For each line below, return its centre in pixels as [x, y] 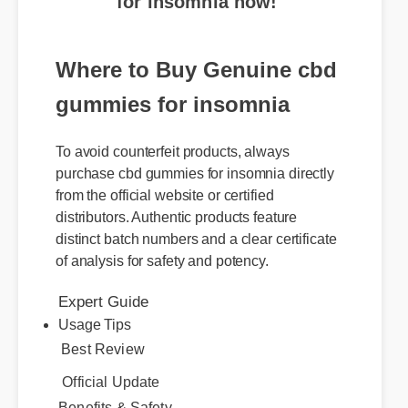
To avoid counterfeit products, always [169, 134]
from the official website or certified [162, 177]
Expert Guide [100, 266]
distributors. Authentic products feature [173, 199]
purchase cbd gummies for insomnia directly [192, 156]
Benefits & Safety [114, 398]
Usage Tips [95, 325]
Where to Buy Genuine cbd [194, 57]
